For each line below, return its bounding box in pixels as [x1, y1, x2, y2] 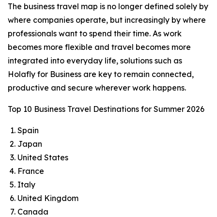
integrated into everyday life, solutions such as [8, 56, 182, 65]
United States [17, 153, 68, 162]
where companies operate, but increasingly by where [8, 15, 206, 25]
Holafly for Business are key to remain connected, [8, 69, 194, 79]
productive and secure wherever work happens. [8, 83, 186, 93]
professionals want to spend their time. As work [8, 29, 182, 38]
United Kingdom [17, 193, 78, 203]
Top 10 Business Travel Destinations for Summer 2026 [8, 104, 204, 114]
